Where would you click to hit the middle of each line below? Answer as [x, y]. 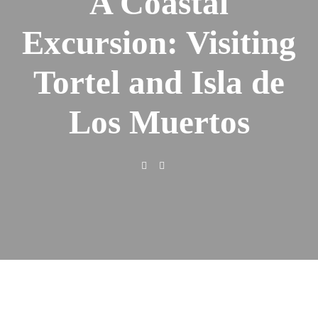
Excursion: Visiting [159, 42]
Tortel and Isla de [159, 82]
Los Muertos [159, 122]
